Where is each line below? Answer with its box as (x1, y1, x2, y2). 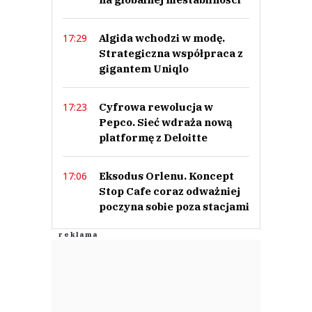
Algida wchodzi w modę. (99, 31, 225, 45)
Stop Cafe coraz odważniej (99, 184, 240, 198)
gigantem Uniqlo (99, 61, 189, 75)
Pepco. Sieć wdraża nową (99, 115, 233, 129)
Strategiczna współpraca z (99, 46, 243, 60)
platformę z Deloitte (99, 130, 208, 144)
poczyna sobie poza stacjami (99, 199, 249, 213)
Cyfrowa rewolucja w (99, 100, 213, 114)
